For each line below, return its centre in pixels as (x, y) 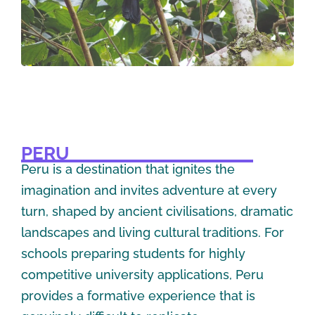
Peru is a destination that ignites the (128, 169)
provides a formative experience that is (138, 295)
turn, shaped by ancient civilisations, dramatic (157, 211)
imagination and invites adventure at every (149, 190)
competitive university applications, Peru (142, 274)
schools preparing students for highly (133, 253)
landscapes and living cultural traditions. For (153, 232)
